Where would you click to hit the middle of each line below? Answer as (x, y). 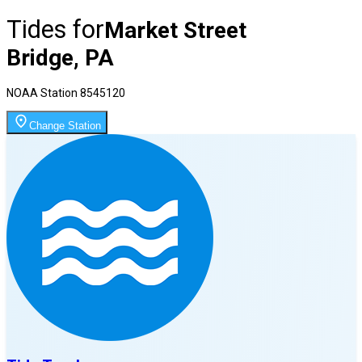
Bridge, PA (60, 57)
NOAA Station (43, 93)
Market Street (175, 30)
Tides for (55, 29)
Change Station (65, 125)
